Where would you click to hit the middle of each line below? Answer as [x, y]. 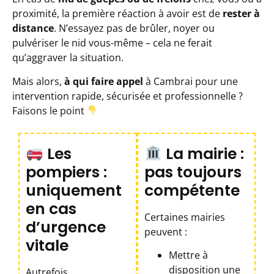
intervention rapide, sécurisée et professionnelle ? [128, 96]
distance [33, 28]
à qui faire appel [104, 81]
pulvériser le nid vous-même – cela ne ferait [112, 43]
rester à [241, 14]
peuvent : [166, 232]
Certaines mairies [185, 217]
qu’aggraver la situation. [68, 58]
